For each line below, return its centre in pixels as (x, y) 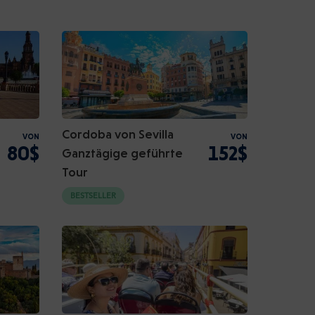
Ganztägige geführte (122, 153)
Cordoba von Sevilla (118, 134)
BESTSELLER (93, 197)
